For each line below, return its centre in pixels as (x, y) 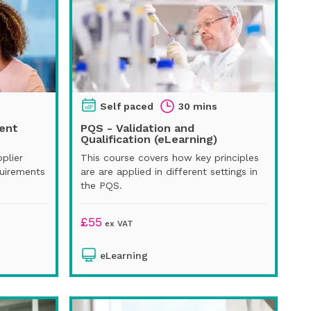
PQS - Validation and (137, 128)
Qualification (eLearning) (149, 139)
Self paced (127, 106)
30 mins (198, 106)
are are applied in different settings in (169, 171)
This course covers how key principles (170, 157)
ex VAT (118, 223)
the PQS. (101, 185)
